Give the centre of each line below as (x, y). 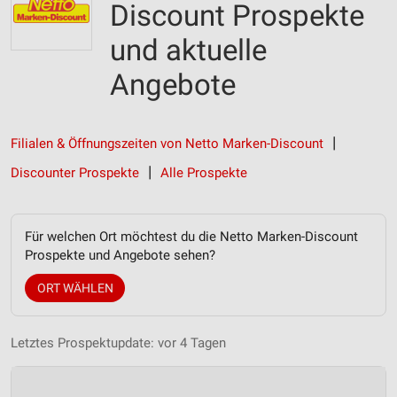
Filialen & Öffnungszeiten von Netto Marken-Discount (167, 144)
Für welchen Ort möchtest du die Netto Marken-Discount (191, 237)
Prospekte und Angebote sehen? (120, 255)
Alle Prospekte (204, 173)
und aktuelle (188, 50)
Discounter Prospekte (75, 173)
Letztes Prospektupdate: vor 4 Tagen (118, 343)
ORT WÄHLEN (75, 288)
